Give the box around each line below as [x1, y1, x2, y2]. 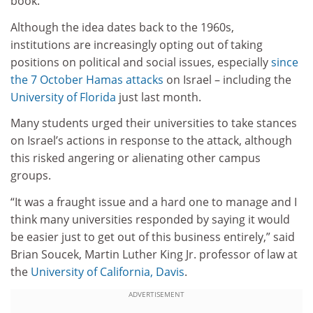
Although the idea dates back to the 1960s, [10, 19, 234, 35]
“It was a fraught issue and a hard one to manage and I [10, 194, 297, 210]
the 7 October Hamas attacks [10, 71, 163, 87]
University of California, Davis [31, 263, 184, 279]
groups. [10, 168, 51, 184]
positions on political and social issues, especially [10, 54, 271, 70]
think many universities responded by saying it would [10, 211, 290, 227]
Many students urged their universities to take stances [10, 115, 297, 131]
